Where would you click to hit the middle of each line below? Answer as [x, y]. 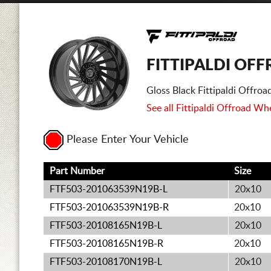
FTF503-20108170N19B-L [106, 262]
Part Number [77, 171]
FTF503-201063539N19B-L [109, 189]
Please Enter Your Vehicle [128, 140]
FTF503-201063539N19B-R [109, 207]
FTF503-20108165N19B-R [106, 244]
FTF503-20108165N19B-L [106, 226]
